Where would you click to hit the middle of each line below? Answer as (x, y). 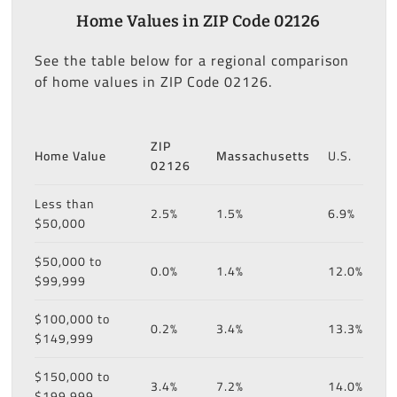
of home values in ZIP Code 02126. (153, 81)
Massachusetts (263, 156)
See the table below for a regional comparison (191, 60)
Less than (64, 203)
